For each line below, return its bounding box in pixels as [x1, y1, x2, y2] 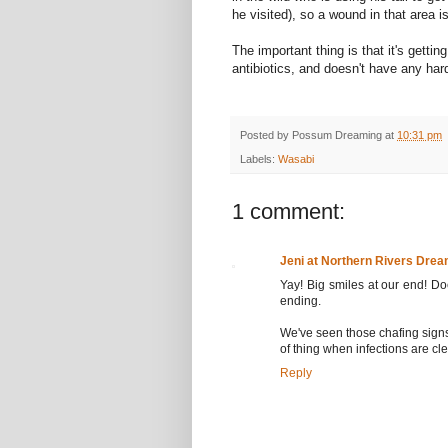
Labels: [240, 153, 278, 166]
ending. [280, 294, 321, 309]
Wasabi [278, 153, 314, 166]
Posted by [240, 128, 292, 141]
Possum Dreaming [292, 128, 382, 141]
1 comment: [232, 199, 345, 225]
